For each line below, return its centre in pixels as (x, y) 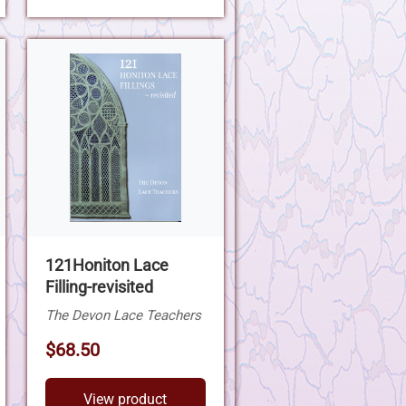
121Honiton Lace (106, 265)
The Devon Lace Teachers (123, 315)
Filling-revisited (99, 287)
